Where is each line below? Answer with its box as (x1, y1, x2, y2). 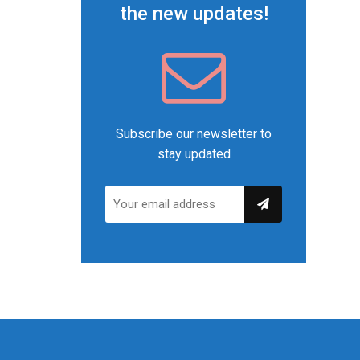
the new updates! (119, 2, 268, 25)
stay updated (157, 146, 231, 162)
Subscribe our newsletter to (116, 126, 272, 141)
